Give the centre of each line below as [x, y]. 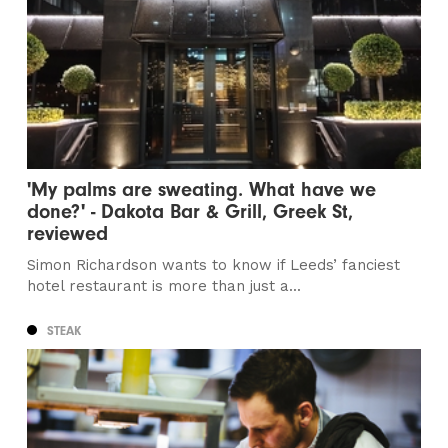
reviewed [68, 233]
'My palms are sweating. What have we [202, 189]
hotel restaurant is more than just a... [164, 285]
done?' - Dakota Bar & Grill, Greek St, [190, 211]
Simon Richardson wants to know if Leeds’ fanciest [214, 264]
